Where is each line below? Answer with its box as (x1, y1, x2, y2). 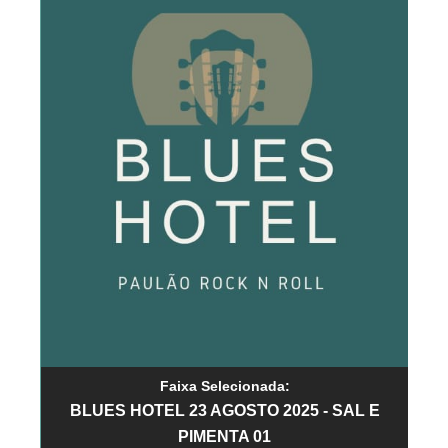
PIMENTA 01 (178, 427, 271, 445)
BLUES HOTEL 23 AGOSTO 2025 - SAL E (69, 401, 380, 419)
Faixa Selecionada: (159, 377, 290, 394)
